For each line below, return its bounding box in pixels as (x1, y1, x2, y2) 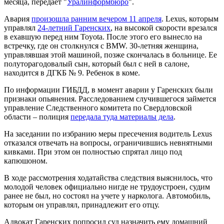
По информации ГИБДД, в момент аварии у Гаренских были (4, 85, 213, 94)
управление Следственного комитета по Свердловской (4, 103, 192, 112)
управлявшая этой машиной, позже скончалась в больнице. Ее (4, 50, 217, 59)
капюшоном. (4, 156, 47, 165)
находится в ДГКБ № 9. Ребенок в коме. (4, 68, 140, 77)
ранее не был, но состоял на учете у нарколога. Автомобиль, (4, 191, 210, 200)
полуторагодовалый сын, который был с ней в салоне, (4, 59, 189, 68)
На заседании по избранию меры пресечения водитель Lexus (4, 129, 212, 138)
